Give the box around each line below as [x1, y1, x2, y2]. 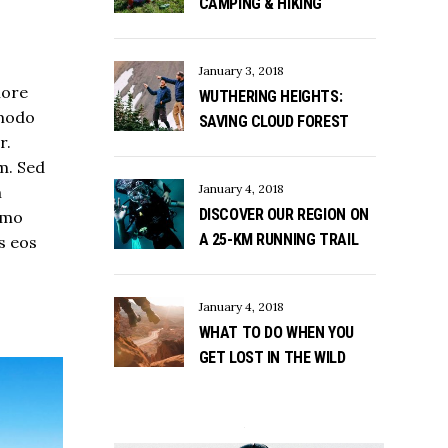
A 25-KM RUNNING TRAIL [198, 230, 359, 250]
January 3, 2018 [198, 63, 284, 79]
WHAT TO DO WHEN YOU [198, 323, 354, 343]
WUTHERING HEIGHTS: [198, 87, 343, 107]
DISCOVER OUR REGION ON [198, 205, 369, 225]
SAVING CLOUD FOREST [198, 112, 349, 132]
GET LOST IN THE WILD [198, 348, 346, 368]
